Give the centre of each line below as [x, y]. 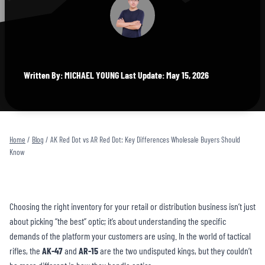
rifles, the [26, 251]
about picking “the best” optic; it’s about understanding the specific [118, 221]
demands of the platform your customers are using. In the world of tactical [130, 236]
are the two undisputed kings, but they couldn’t [175, 251]
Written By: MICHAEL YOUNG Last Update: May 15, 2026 [116, 75]
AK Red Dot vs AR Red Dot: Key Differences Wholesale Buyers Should [145, 139]
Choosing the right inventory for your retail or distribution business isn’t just [132, 206]
